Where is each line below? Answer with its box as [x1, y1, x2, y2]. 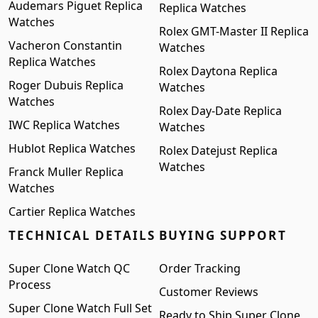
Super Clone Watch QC [9, 261, 130, 276]
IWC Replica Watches [9, 117, 120, 133]
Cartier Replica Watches [9, 204, 136, 219]
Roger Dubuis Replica [9, 77, 124, 93]
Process [9, 277, 51, 292]
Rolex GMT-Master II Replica [159, 23, 309, 39]
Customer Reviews [159, 284, 258, 300]
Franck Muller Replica [9, 164, 124, 180]
